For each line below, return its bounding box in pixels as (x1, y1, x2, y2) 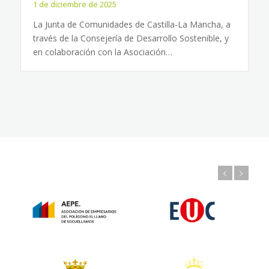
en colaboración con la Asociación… (32, 46, 172, 58)
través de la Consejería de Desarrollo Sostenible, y (32, 32, 229, 44)
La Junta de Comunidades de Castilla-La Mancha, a (32, 19, 231, 30)
